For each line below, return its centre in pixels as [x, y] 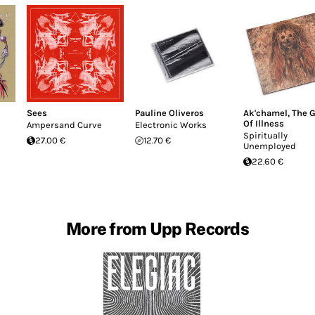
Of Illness [264, 123]
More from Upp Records [157, 228]
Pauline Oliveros [169, 113]
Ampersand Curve [64, 125]
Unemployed [270, 146]
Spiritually [265, 135]
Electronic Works [171, 125]
